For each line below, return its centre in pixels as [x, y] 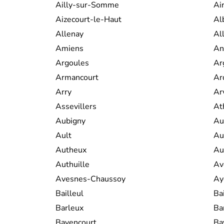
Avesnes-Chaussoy [90, 179]
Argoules [72, 63]
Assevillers [76, 106]
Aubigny [70, 121]
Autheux [71, 150]
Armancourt [77, 77]
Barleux [69, 208]
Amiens [69, 48]
